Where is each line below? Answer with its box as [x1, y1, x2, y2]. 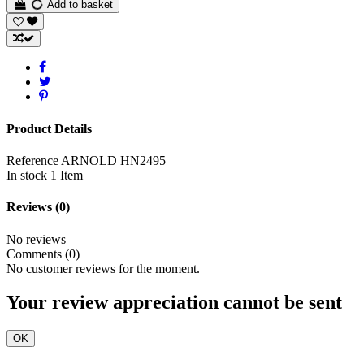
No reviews [6, 232, 66, 246]
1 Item [50, 167, 83, 182]
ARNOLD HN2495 [61, 153, 166, 167]
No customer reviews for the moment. [6, 261, 200, 275]
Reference [6, 153, 61, 167]
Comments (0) [6, 246, 80, 261]
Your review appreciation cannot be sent [6, 292, 342, 314]
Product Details [6, 121, 92, 136]
